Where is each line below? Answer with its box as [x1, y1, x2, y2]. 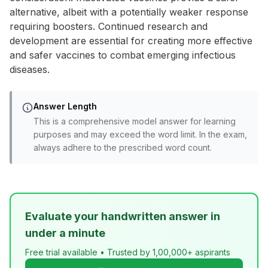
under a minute [25, 227, 105, 239]
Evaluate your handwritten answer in [25, 210, 220, 223]
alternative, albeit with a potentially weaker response [10, 6, 248, 18]
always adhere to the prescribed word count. [33, 142, 212, 153]
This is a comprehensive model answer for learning [33, 116, 236, 126]
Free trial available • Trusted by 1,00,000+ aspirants [25, 247, 230, 257]
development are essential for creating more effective [10, 35, 252, 47]
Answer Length [33, 101, 97, 111]
